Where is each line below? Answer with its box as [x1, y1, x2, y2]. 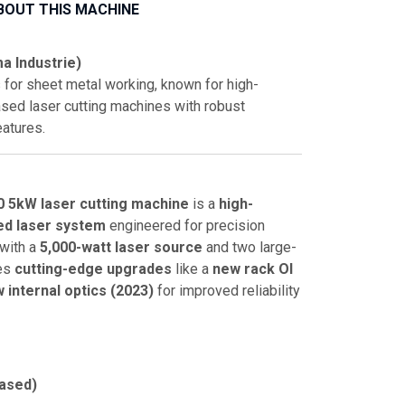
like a [172, 260, 212, 278]
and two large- [202, 239, 297, 256]
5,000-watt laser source [40, 239, 202, 256]
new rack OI [212, 260, 293, 278]
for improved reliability [154, 282, 300, 299]
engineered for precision [106, 217, 265, 234]
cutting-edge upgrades [14, 260, 172, 278]
